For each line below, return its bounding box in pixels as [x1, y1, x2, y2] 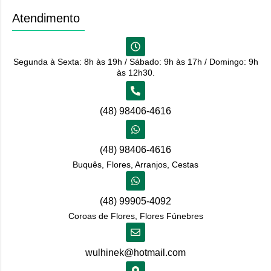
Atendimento [12, 11, 80, 25]
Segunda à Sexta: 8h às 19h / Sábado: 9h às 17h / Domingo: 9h [13, 56, 258, 67]
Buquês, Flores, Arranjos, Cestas [73, 159, 198, 169]
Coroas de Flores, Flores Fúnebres [68, 211, 203, 221]
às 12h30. [116, 67, 155, 77]
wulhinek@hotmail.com [85, 247, 186, 258]
